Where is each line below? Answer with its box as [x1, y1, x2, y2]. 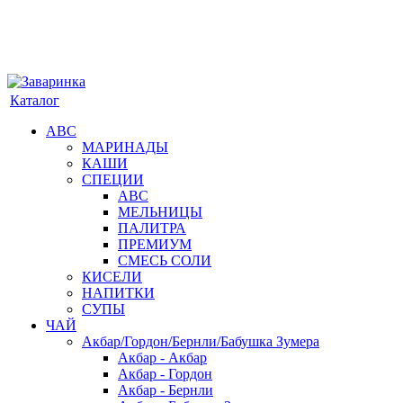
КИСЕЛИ [82, 269, 142, 284]
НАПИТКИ [82, 285, 155, 300]
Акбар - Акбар [118, 350, 207, 365]
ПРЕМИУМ [118, 237, 192, 252]
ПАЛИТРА [118, 220, 186, 236]
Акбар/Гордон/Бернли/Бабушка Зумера [82, 334, 319, 349]
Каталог [10, 93, 59, 108]
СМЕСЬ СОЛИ [118, 253, 211, 268]
